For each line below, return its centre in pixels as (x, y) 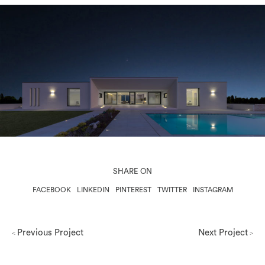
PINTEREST (133, 190)
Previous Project (50, 233)
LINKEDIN (93, 190)
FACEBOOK (51, 190)
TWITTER (172, 190)
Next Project (223, 233)
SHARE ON (132, 172)
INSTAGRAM (213, 190)
